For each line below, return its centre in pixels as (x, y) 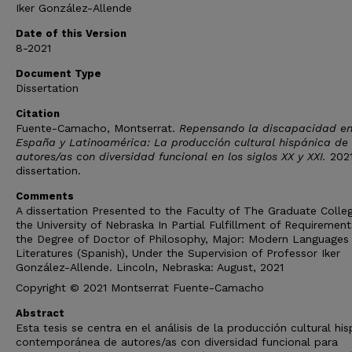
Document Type (59, 73)
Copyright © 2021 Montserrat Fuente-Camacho (140, 288)
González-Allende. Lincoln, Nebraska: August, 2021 (150, 267)
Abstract (40, 313)
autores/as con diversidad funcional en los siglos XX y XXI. (171, 156)
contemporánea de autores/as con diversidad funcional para (177, 342)
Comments (45, 196)
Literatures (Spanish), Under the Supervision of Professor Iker (178, 253)
